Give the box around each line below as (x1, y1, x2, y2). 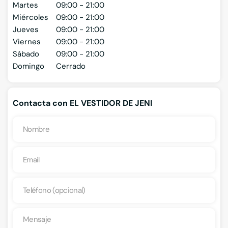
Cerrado (56, 61, 85, 72)
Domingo (13, 61, 44, 72)
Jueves (13, 24, 39, 35)
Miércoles (13, 12, 48, 23)
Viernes (13, 37, 41, 47)
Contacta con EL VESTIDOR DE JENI (13, 98, 152, 109)
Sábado (13, 49, 39, 60)
